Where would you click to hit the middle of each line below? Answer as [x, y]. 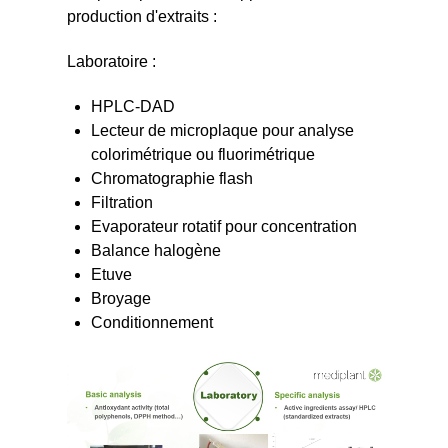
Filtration [121, 202]
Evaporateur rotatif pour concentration [223, 226]
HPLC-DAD [132, 106]
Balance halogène [155, 250]
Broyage [120, 298]
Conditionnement [151, 322]
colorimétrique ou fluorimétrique [202, 154]
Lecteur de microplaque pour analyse [222, 130]
